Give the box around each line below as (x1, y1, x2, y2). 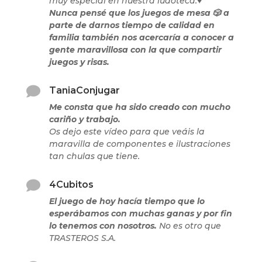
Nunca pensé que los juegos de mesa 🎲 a (49, 8, 229, 19)
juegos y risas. (49, 57, 109, 68)
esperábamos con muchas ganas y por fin (49, 208, 232, 219)
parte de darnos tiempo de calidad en (49, 20, 215, 31)
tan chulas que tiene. (49, 151, 140, 162)
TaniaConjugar (49, 85, 120, 96)
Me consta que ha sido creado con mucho (49, 102, 230, 113)
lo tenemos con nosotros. (49, 220, 157, 232)
